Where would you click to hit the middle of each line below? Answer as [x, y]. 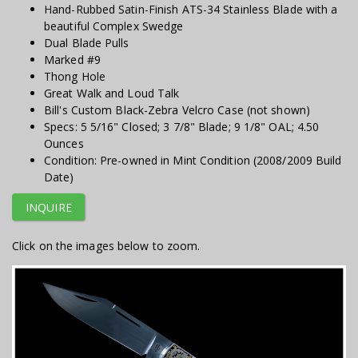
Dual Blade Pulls [87, 42]
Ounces [64, 143]
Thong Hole [75, 76]
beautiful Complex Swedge [114, 26]
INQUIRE [49, 207]
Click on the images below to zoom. [106, 246]
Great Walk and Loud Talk [112, 93]
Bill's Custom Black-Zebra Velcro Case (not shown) [177, 109]
